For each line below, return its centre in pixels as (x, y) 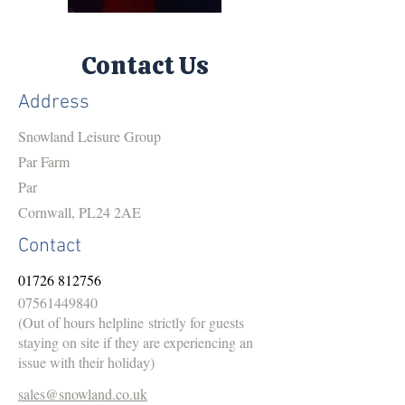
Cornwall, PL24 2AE (80, 212)
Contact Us (145, 65)
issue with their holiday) (86, 362)
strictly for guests (194, 322)
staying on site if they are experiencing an (136, 342)
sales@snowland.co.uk (83, 393)
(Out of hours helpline (81, 322)
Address (54, 102)
